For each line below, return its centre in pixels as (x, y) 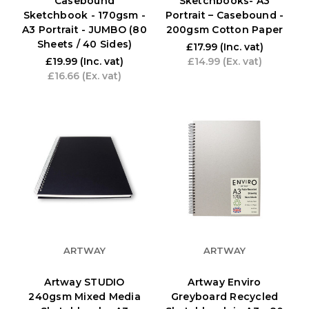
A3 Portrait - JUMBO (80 (84, 29)
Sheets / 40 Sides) (84, 44)
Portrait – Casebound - (225, 15)
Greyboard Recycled (225, 296)
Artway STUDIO (84, 282)
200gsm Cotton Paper (225, 29)
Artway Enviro (225, 282)
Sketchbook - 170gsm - (84, 15)
